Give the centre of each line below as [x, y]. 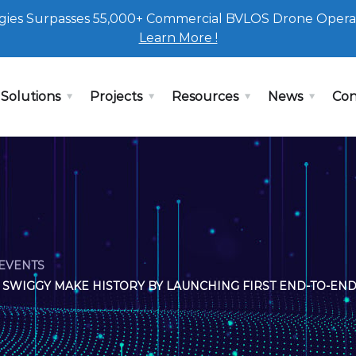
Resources [205, 97]
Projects [116, 97]
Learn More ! [178, 38]
